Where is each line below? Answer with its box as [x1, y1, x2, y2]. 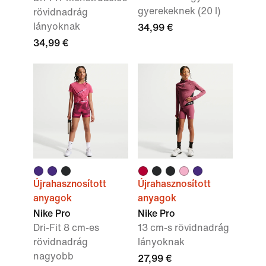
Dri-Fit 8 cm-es [33, 223, 99, 233]
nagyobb [33, 251, 74, 261]
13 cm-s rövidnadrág [138, 223, 229, 233]
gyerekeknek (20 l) [138, 6, 220, 16]
